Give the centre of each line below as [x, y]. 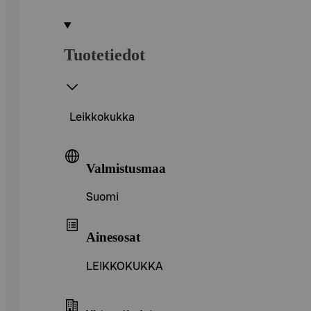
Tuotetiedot [104, 54]
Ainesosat [113, 237]
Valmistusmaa [126, 168]
